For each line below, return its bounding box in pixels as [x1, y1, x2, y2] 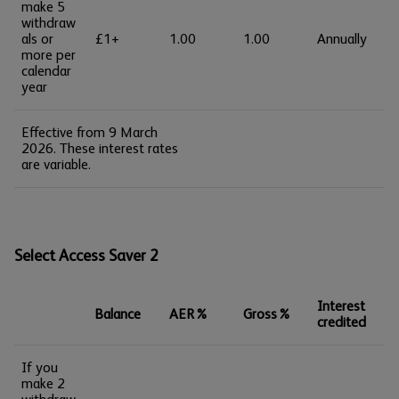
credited [317, 313, 366, 330]
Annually [317, 30, 367, 47]
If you [21, 359, 58, 376]
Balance [95, 305, 141, 322]
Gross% [243, 305, 291, 322]
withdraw [21, 14, 76, 31]
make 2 [21, 375, 65, 392]
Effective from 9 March [21, 124, 158, 141]
